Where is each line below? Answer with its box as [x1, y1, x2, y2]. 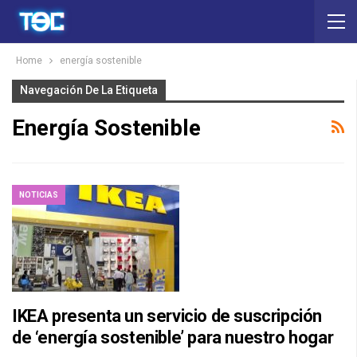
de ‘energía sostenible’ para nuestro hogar [12, 328, 334, 348]
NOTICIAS [19, 190, 58, 199]
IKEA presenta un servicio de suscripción [12, 306, 323, 327]
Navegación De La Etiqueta [20, 84, 158, 96]
